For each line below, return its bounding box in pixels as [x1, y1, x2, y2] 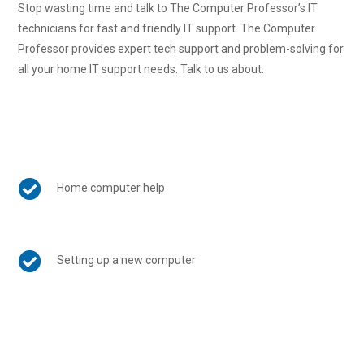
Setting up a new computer [56, 253, 196, 267]
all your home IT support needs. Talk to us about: [18, 62, 265, 76]
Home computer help [56, 181, 165, 195]
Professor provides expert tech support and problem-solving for [18, 41, 344, 55]
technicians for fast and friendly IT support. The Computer [18, 21, 316, 35]
